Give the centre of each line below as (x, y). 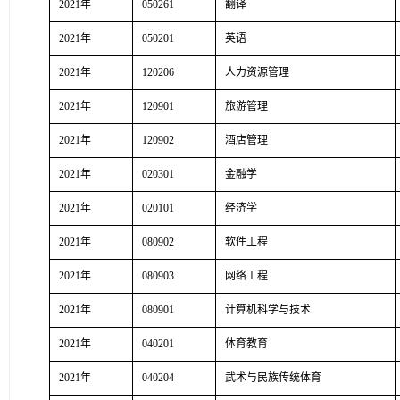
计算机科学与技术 (268, 310)
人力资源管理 (257, 72)
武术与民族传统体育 (273, 378)
